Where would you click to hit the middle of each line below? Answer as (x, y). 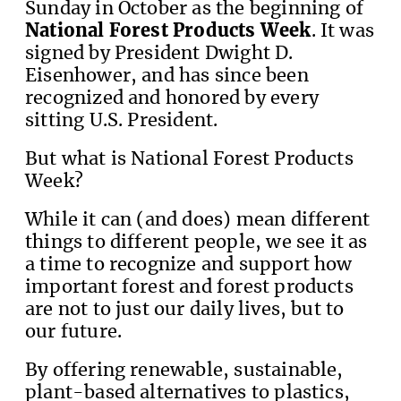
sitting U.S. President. (122, 120)
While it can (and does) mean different (198, 220)
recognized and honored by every (172, 98)
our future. (74, 332)
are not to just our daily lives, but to (185, 309)
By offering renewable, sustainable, (184, 370)
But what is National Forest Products (189, 159)
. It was (343, 31)
